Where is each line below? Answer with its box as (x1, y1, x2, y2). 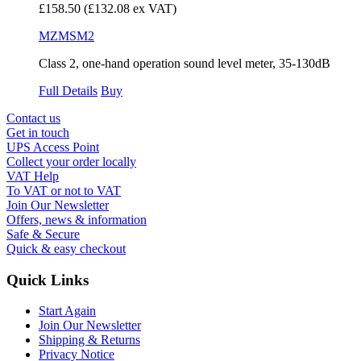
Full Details (39, 83, 98, 98)
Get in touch (6, 125, 69, 139)
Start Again (39, 304, 96, 318)
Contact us (6, 110, 60, 125)
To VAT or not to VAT (6, 183, 121, 197)
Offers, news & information (6, 212, 147, 226)
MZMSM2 (39, 28, 94, 43)
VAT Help (6, 168, 59, 183)
